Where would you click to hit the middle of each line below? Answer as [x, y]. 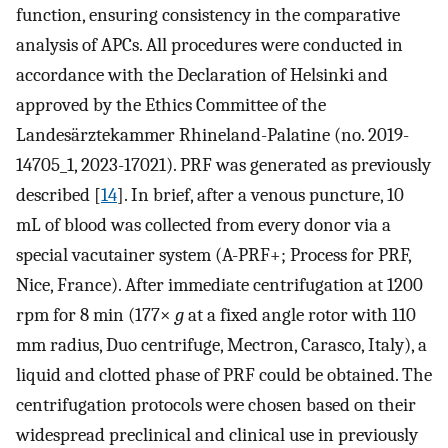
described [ [58, 195]
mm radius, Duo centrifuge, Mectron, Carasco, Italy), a [221, 345]
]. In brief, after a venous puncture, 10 [260, 195]
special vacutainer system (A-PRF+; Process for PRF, [213, 255]
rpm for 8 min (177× [95, 315]
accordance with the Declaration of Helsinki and [202, 75]
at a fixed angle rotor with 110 [300, 315]
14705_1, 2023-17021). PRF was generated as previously [223, 165]
